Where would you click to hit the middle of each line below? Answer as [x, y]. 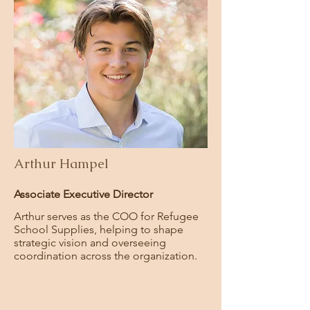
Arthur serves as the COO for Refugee [106, 216]
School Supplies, [57, 229]
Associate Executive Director [83, 194]
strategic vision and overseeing [90, 243]
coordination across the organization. [106, 256]
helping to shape [142, 229]
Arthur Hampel [61, 164]
